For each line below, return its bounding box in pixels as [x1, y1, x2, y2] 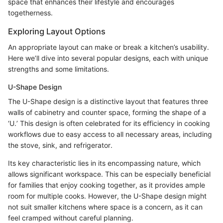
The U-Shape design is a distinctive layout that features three [8, 97, 208, 106]
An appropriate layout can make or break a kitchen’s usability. [8, 43, 209, 51]
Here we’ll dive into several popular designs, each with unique [8, 54, 208, 62]
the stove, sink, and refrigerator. [8, 141, 112, 149]
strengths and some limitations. [8, 65, 109, 73]
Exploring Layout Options [8, 26, 106, 36]
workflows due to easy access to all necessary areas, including [8, 130, 212, 138]
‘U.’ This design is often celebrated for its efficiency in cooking [8, 119, 210, 127]
